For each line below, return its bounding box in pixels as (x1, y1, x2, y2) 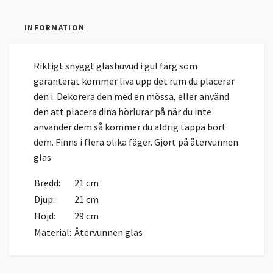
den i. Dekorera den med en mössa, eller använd (34, 90, 229, 103)
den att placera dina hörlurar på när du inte (34, 105, 211, 118)
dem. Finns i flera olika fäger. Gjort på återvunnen (34, 136, 238, 149)
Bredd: (34, 177, 60, 190)
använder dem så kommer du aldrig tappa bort (34, 121, 226, 133)
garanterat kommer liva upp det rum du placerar (34, 75, 235, 88)
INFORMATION (24, 23, 85, 33)
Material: (34, 226, 73, 239)
